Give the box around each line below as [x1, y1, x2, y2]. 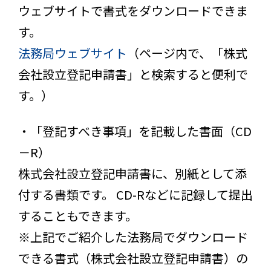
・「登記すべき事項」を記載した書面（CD [18, 122, 252, 140]
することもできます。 [18, 206, 137, 224]
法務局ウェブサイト [18, 44, 127, 62]
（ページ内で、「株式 [127, 44, 247, 62]
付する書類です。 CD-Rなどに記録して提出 [18, 185, 253, 203]
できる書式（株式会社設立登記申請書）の [18, 249, 248, 267]
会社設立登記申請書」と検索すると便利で [18, 65, 248, 83]
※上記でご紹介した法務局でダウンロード [18, 227, 248, 246]
